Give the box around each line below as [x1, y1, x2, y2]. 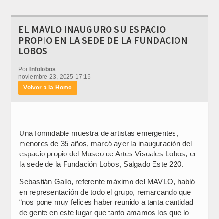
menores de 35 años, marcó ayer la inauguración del [19, 139, 192, 148]
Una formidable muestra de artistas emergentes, [19, 129, 178, 137]
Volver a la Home [23, 84, 72, 91]
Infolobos [29, 66, 56, 73]
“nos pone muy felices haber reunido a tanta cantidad [19, 197, 194, 206]
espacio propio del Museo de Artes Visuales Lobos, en [19, 149, 198, 158]
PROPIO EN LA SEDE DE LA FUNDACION [18, 33, 188, 46]
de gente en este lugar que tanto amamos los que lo [19, 208, 189, 217]
